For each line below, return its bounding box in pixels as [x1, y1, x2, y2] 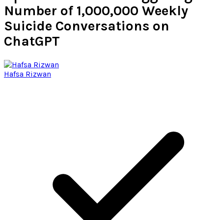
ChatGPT [4, 33, 60, 50]
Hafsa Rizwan [4, 69, 51, 79]
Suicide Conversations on [4, 18, 169, 34]
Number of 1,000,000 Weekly [4, 2, 188, 19]
